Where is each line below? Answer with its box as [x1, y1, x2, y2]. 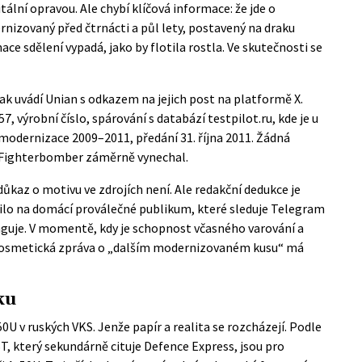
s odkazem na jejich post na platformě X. [78, 90, 303, 107]
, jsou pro [234, 337, 284, 354]
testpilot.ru [208, 109, 272, 126]
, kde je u [272, 109, 318, 126]
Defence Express [144, 337, 234, 354]
